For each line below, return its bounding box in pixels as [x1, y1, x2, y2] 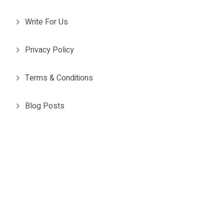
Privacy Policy [25, 43, 74, 56]
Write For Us [25, 15, 68, 28]
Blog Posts [25, 99, 64, 112]
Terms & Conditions [25, 71, 93, 84]
